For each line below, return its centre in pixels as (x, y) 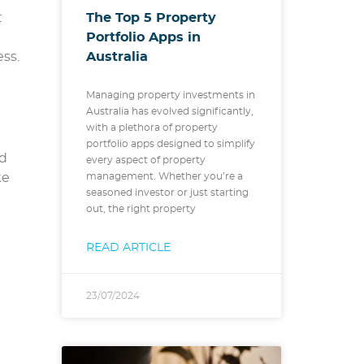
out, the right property (141, 208)
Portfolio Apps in (143, 37)
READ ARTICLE (128, 247)
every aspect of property (146, 160)
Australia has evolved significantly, (170, 111)
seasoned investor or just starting (167, 192)
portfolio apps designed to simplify (171, 143)
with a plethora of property (152, 127)
